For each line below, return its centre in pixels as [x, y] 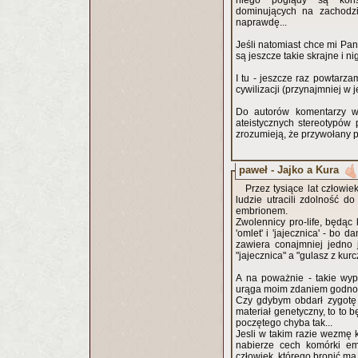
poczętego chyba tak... [284, 323]
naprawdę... [261, 22]
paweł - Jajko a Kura [289, 169]
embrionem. [262, 211]
